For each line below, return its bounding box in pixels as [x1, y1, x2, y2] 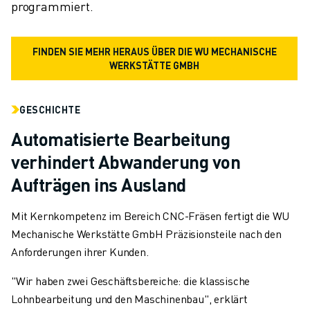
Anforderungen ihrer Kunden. [11, 244, 149, 259]
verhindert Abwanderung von [11, 149, 240, 173]
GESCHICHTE [19, 102, 80, 116]
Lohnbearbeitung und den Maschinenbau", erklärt [11, 291, 248, 306]
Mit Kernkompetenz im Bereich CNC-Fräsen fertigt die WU [11, 208, 290, 223]
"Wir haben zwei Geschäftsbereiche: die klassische [11, 273, 250, 288]
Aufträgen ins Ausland [11, 172, 186, 196]
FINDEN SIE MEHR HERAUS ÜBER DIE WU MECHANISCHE [32, 45, 277, 58]
